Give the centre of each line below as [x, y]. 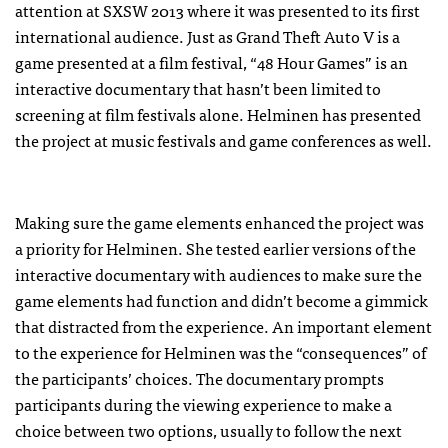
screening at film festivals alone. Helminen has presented [218, 113]
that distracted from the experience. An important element [223, 325]
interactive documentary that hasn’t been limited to [198, 87]
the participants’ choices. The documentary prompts [199, 377]
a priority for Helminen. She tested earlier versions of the [215, 247]
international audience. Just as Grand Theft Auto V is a [207, 35]
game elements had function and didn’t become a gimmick [221, 299]
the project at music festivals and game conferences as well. [223, 139]
